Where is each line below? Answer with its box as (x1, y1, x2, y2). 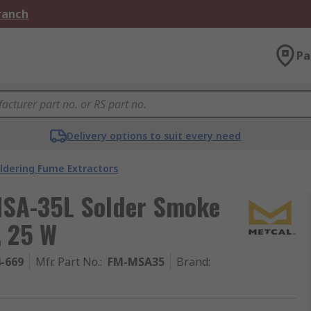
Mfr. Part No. (35, 254, 100, 269)
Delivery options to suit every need (67, 129, 242, 142)
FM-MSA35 (108, 254, 165, 269)
